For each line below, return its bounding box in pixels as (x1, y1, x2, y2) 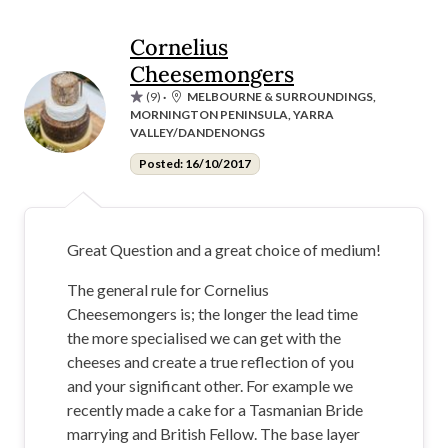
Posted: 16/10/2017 (138, 155, 251, 171)
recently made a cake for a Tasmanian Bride (67, 399, 363, 419)
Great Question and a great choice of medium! (67, 239, 381, 259)
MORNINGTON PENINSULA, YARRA (130, 106, 334, 122)
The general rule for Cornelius (67, 279, 269, 299)
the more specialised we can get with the (67, 327, 341, 347)
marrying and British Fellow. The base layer (67, 423, 360, 443)
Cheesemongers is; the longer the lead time (67, 303, 358, 323)
